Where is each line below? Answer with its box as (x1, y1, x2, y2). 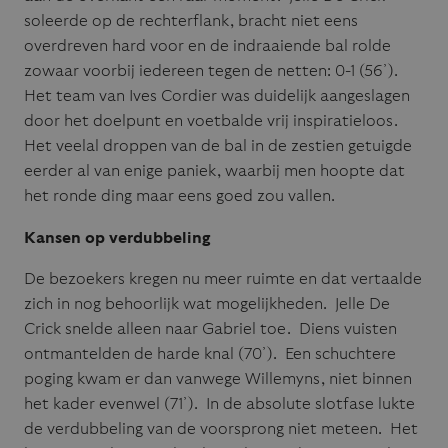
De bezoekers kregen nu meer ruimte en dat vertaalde (24, 271, 422, 288)
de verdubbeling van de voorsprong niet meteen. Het (24, 421, 418, 438)
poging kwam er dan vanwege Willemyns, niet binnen (24, 371, 412, 388)
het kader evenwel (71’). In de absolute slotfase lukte (24, 396, 415, 413)
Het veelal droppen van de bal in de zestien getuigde (24, 138, 412, 155)
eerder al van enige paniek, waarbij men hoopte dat (24, 163, 405, 180)
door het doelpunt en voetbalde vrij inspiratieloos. (24, 113, 402, 130)
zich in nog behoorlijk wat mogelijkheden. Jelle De (24, 296, 390, 313)
